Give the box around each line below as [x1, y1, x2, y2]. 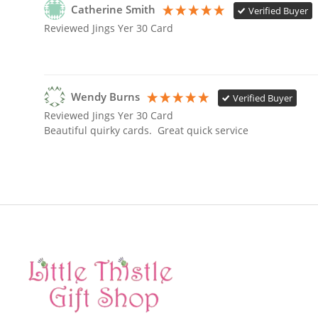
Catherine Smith [71, 2, 155, 18]
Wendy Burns [71, 89, 140, 105]
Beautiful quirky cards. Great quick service [44, 124, 248, 138]
